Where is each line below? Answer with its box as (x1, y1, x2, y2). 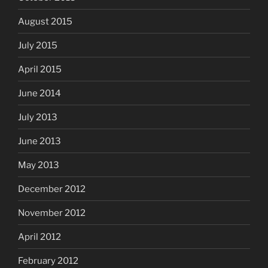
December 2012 (18, 183, 86, 194)
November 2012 (18, 207, 86, 218)
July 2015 (18, 39, 57, 51)
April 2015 (18, 63, 62, 75)
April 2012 (18, 231, 61, 242)
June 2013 (18, 135, 61, 147)
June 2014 (18, 87, 61, 99)
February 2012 (18, 255, 78, 266)
